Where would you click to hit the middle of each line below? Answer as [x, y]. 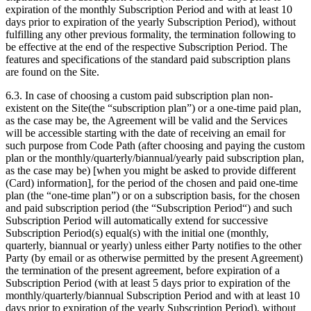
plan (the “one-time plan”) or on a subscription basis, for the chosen [153, 196]
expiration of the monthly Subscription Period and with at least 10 [149, 10]
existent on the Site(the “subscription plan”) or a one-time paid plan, [153, 108]
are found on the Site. [52, 72]
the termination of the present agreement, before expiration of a [143, 271]
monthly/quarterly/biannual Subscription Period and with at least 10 [153, 296]
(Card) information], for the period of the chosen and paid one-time [152, 183]
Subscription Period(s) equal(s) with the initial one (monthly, [137, 233]
